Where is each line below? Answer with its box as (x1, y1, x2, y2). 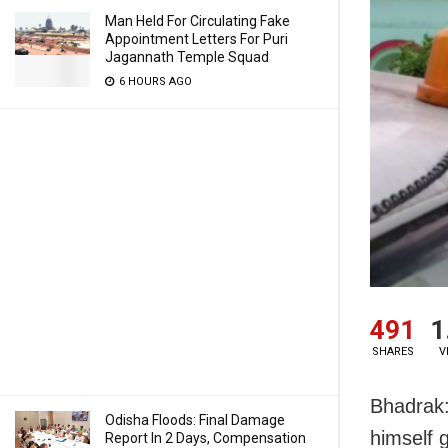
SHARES (371, 344, 414, 358)
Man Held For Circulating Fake (105, 13, 290, 29)
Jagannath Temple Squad (105, 49, 269, 65)
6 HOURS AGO (116, 75, 192, 88)
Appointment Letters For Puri (105, 31, 288, 47)
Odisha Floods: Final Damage (105, 412, 285, 428)
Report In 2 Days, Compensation (105, 430, 306, 446)
